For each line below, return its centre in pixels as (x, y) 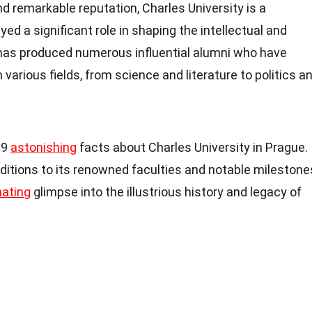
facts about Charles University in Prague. (192, 147)
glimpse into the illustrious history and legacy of (166, 192)
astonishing (44, 147)
